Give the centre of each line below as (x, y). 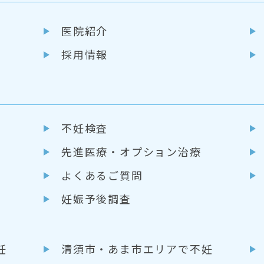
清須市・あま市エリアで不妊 (137, 249)
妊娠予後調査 (96, 199)
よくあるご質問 (102, 175)
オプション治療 (160, 151)
